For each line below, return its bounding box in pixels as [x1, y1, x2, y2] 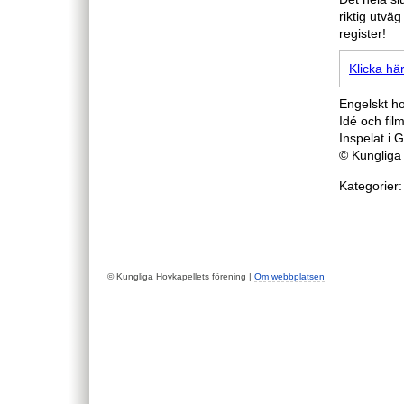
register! [339, 26, 386, 41]
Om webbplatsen [254, 271, 325, 281]
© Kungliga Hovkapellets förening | [107, 271, 254, 281]
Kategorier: [339, 179, 402, 194]
